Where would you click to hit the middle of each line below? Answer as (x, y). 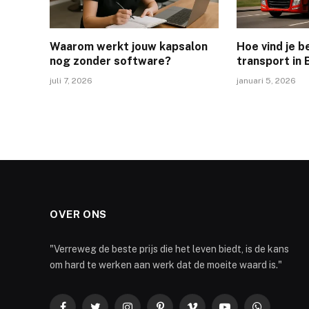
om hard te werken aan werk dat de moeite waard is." (166, 265)
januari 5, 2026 (267, 80)
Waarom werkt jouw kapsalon (129, 46)
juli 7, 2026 (71, 80)
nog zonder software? (110, 61)
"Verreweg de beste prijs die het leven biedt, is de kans (169, 249)
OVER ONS (78, 214)
